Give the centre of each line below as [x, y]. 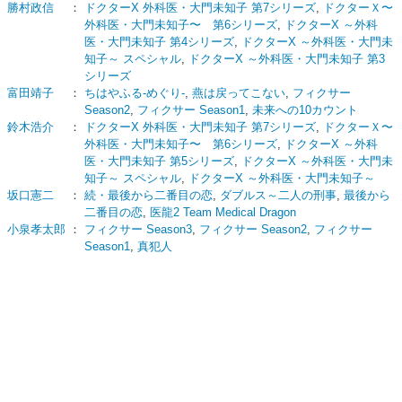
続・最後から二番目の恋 [149, 195]
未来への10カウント [305, 110]
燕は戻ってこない [239, 93]
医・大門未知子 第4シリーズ [159, 42]
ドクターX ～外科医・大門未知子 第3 [287, 59]
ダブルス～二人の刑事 [278, 195]
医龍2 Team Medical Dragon [223, 212]
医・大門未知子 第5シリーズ [159, 161]
